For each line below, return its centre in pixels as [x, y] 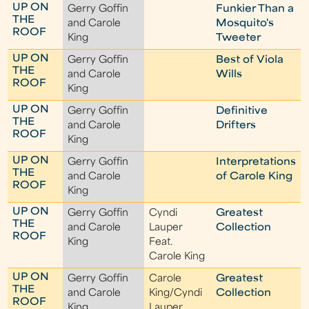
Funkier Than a [255, 9]
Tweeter [239, 38]
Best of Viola [250, 60]
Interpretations [256, 162]
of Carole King [255, 177]
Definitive [242, 111]
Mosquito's [245, 24]
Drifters [236, 126]
